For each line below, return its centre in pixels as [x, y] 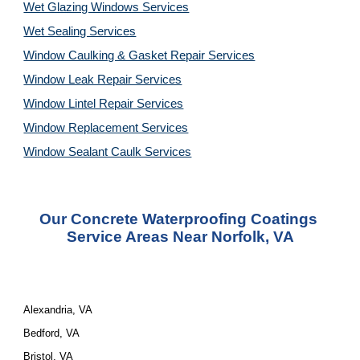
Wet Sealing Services [80, 31]
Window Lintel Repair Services [104, 104]
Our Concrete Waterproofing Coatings [178, 219]
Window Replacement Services [106, 128]
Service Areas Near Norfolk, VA [180, 237]
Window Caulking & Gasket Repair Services [139, 55]
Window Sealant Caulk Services [108, 152]
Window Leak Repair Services [103, 80]
